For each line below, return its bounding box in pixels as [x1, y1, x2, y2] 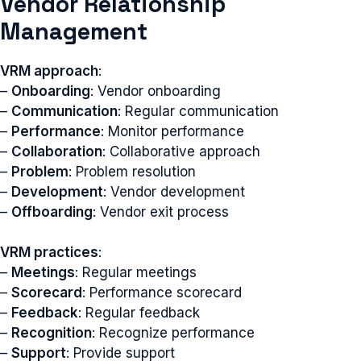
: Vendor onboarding [90, 82, 221, 99]
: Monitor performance [101, 122, 244, 139]
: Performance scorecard [82, 284, 242, 301]
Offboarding [11, 203, 93, 220]
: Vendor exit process [93, 203, 229, 220]
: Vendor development [103, 183, 245, 200]
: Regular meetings [75, 264, 197, 280]
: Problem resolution [68, 163, 196, 180]
